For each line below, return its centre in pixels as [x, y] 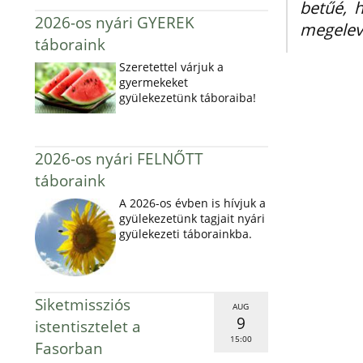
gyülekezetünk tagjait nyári [192, 218]
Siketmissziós [82, 304]
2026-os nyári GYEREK [114, 22]
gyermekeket [153, 82]
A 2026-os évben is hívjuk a [192, 203]
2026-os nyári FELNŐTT [119, 158]
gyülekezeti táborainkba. [187, 234]
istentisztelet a [88, 326]
